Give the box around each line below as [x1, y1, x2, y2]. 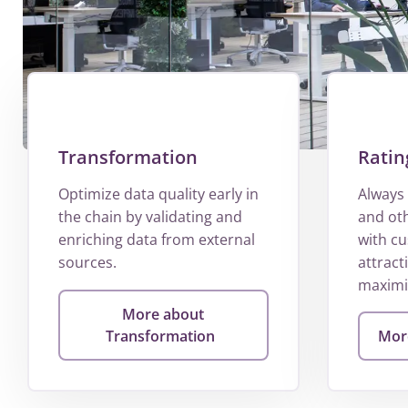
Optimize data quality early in [58, 184, 259, 205]
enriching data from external [58, 229, 255, 250]
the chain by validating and [58, 207, 242, 228]
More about [122, 304, 205, 325]
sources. [58, 252, 117, 273]
